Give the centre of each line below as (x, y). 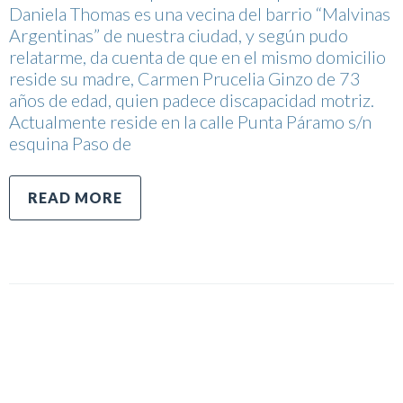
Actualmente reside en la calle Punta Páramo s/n (190, 121)
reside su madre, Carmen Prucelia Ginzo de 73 (185, 78)
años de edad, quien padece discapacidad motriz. (192, 99)
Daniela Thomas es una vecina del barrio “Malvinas (200, 13)
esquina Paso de (70, 143)
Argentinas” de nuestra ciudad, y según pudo (179, 35)
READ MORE (75, 197)
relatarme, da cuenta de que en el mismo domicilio (197, 56)
